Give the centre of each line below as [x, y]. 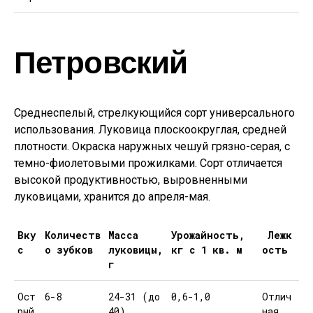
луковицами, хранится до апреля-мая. [112, 197]
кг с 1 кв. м [207, 250]
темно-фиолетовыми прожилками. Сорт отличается [148, 163]
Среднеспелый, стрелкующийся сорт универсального [154, 113]
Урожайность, [208, 235]
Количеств [73, 235]
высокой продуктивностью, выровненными [131, 180]
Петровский [101, 61]
